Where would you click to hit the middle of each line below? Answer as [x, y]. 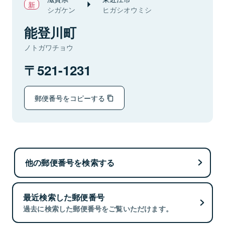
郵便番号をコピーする [71, 98]
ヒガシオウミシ [127, 10]
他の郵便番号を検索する [70, 162]
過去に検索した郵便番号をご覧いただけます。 [98, 209]
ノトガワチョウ [49, 47]
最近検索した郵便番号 [64, 197]
